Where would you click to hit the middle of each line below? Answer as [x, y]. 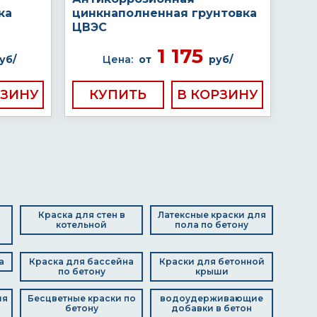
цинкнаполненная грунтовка [165, 13]
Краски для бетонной [212, 261]
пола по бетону [212, 225]
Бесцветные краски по [81, 298]
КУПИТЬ [118, 95]
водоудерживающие [212, 298]
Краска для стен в [81, 215]
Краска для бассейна [81, 261]
